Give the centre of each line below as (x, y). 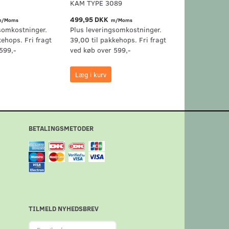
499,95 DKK (90, 19)
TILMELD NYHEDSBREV (63, 209)
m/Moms (121, 20)
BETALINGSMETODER (61, 128)
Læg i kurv (90, 75)
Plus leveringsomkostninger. (116, 30)
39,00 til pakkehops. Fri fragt (118, 40)
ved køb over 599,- (100, 50)
